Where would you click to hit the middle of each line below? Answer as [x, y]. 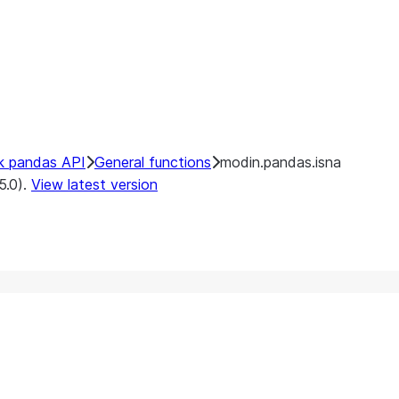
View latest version [94, 184]
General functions [153, 162]
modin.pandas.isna [281, 162]
